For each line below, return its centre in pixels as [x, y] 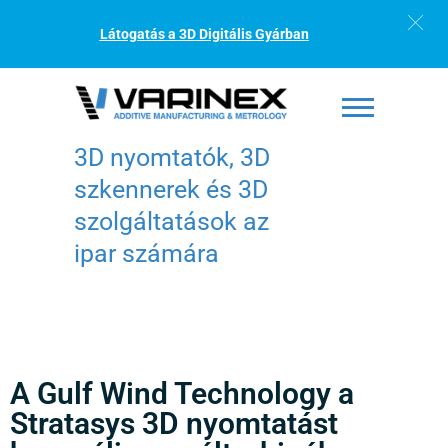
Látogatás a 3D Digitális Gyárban [204, 34]
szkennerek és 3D [171, 189]
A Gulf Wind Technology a [182, 393]
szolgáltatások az [171, 221]
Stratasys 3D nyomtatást [174, 423]
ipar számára [146, 253]
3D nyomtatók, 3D [172, 157]
